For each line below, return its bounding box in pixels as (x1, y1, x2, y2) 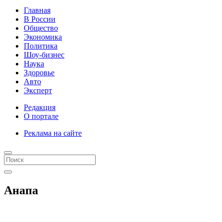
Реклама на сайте (24, 129, 82, 137)
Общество (24, 24, 58, 32)
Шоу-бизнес (24, 51, 64, 59)
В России (24, 15, 55, 23)
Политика (24, 42, 57, 50)
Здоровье (24, 68, 55, 77)
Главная (24, 6, 51, 14)
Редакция (24, 103, 55, 111)
